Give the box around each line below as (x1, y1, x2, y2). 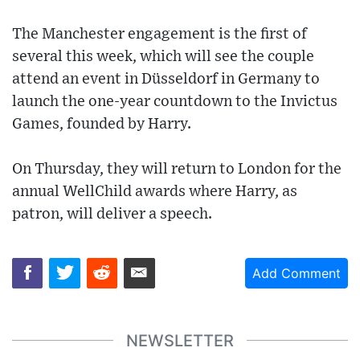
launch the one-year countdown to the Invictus (12, 93, 337, 109)
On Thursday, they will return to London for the (12, 161, 342, 177)
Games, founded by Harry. (12, 116, 191, 132)
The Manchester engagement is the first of (12, 26, 307, 42)
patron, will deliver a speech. (12, 206, 212, 222)
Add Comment (252, 264, 341, 281)
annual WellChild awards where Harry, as (12, 183, 297, 199)
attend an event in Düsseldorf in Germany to (12, 71, 320, 87)
